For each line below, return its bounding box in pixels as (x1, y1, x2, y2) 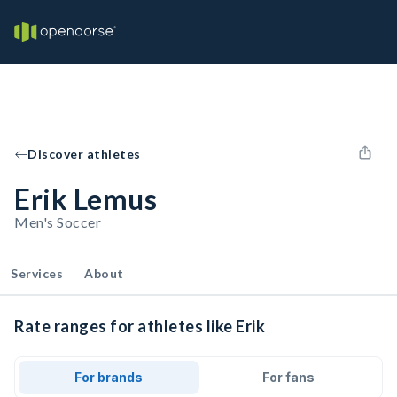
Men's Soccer (14, 214, 101, 230)
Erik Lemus (14, 182, 157, 216)
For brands (74, 370, 144, 385)
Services (11, 266, 63, 281)
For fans (261, 370, 315, 385)
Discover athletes (27, 146, 141, 161)
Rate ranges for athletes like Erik (14, 316, 265, 336)
